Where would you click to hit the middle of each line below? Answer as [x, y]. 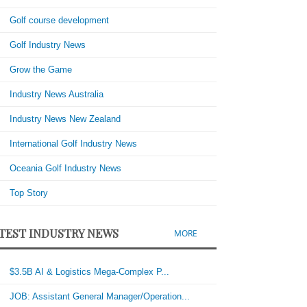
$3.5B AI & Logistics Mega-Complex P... [90, 272]
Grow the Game [41, 70]
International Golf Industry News [74, 144]
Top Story [29, 193]
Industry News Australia [57, 94]
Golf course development [60, 20]
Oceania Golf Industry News [66, 168]
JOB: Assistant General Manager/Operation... [100, 296]
